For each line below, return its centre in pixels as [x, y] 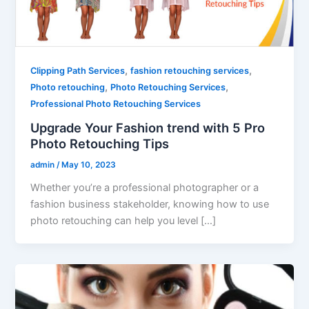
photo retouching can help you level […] [123, 220]
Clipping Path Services [78, 71]
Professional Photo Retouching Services [116, 104]
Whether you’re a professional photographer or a [145, 187]
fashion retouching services [190, 71]
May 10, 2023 [89, 165]
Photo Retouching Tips [100, 143]
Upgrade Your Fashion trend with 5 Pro [148, 127]
